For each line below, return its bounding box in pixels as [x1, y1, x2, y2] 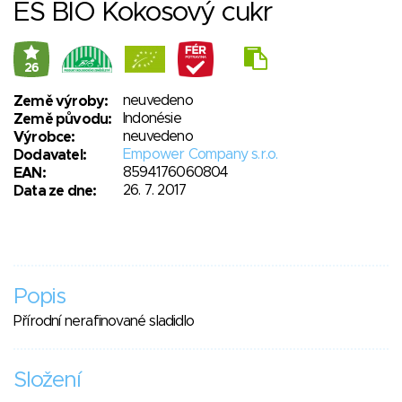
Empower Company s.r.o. [123, 147, 278, 162]
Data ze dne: [13, 184, 97, 199]
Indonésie [123, 111, 181, 127]
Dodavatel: [13, 148, 86, 163]
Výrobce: [13, 130, 75, 145]
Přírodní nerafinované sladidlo [13, 314, 194, 329]
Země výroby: [13, 94, 109, 109]
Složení [13, 370, 81, 392]
